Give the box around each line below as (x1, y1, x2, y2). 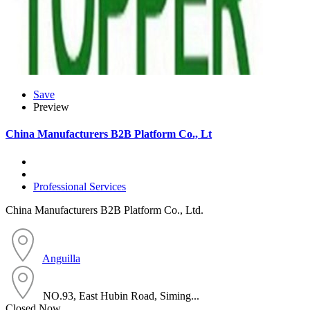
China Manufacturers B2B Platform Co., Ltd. (6, 203, 203, 216)
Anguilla (42, 252, 80, 264)
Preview (33, 101, 69, 113)
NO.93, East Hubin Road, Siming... (43, 289, 199, 302)
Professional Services (33, 180, 126, 192)
